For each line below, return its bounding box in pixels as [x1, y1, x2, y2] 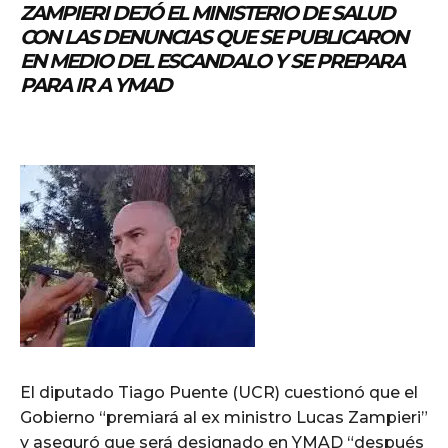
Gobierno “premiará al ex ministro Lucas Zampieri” [20, 407, 428, 427]
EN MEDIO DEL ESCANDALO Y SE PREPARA [20, 48, 404, 73]
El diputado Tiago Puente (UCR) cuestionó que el [20, 382, 418, 402]
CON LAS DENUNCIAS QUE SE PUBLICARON [20, 24, 407, 49]
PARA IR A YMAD [20, 72, 171, 97]
